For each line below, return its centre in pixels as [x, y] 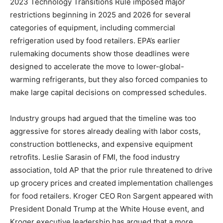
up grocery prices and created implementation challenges [111, 183]
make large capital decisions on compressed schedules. [108, 93]
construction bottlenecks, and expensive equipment [101, 144]
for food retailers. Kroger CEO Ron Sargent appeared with [111, 196]
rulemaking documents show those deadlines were [100, 54]
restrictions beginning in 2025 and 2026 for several [100, 15]
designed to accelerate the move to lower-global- [97, 67]
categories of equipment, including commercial [93, 28]
